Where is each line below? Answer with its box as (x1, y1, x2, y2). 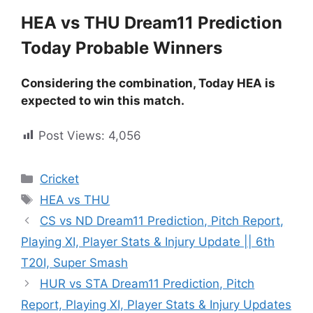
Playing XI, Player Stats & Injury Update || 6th (21, 235, 275, 249)
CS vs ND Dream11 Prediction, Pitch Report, (40, 214, 284, 228)
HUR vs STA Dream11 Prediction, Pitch (40, 277, 255, 291)
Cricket (40, 172, 80, 186)
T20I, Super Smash (21, 256, 128, 270)
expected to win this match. (21, 93, 184, 108)
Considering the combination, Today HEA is (21, 75, 275, 90)
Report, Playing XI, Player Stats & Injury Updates (21, 298, 291, 312)
